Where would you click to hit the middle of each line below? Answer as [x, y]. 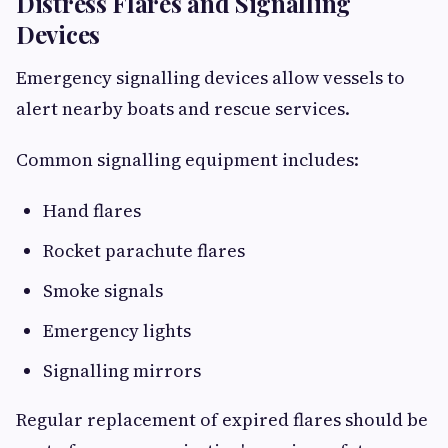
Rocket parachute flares [144, 251]
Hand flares [92, 211]
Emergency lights [117, 331]
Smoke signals [103, 291]
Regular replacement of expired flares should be [222, 420]
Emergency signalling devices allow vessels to [210, 78]
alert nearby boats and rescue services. [183, 109]
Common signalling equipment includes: [187, 160]
